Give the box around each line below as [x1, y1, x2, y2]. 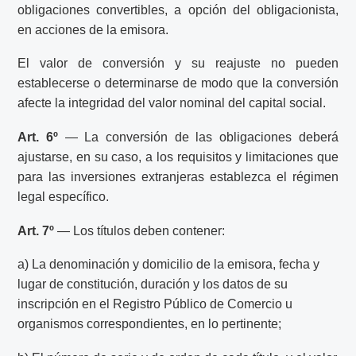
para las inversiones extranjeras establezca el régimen [17, 170, 339, 184]
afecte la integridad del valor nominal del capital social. [17, 96, 327, 110]
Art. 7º [17, 223, 55, 238]
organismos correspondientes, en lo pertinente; [17, 317, 282, 331]
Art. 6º [17, 130, 59, 145]
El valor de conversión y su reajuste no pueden [17, 56, 339, 71]
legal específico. [17, 190, 110, 204]
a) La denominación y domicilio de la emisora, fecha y [17, 257, 320, 272]
